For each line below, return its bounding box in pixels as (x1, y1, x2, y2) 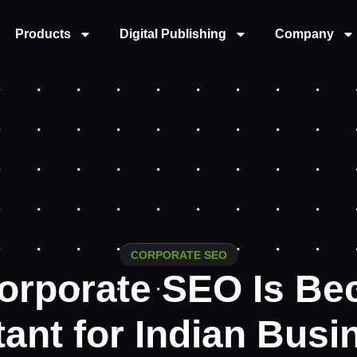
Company (275, 27, 334, 41)
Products (15, 27, 71, 41)
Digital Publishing (120, 27, 226, 41)
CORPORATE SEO (130, 249, 227, 262)
